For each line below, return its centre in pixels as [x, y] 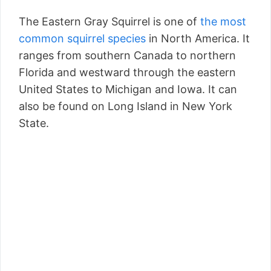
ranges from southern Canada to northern [127, 56]
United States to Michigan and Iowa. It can [128, 90]
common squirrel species [82, 39]
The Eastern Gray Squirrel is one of [109, 22]
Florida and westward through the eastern [127, 73]
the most [223, 22]
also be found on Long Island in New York [126, 106]
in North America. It [198, 39]
